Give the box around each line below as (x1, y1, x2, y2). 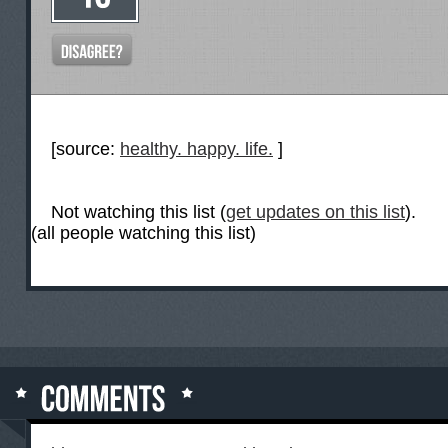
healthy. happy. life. (120, 139, 273, 159)
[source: (51, 139, 120, 159)
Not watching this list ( (51, 202, 226, 222)
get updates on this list (226, 202, 405, 222)
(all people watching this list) (31, 223, 256, 243)
